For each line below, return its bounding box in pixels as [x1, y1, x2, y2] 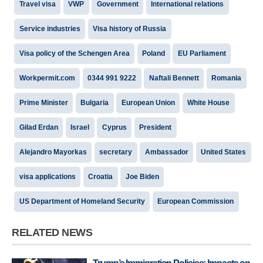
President [139, 123, 172, 131]
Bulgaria [80, 99, 109, 107]
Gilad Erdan [19, 123, 58, 131]
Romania [211, 74, 242, 82]
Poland [142, 49, 166, 58]
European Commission [157, 197, 234, 205]
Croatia [88, 173, 113, 181]
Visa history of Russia [93, 25, 167, 33]
